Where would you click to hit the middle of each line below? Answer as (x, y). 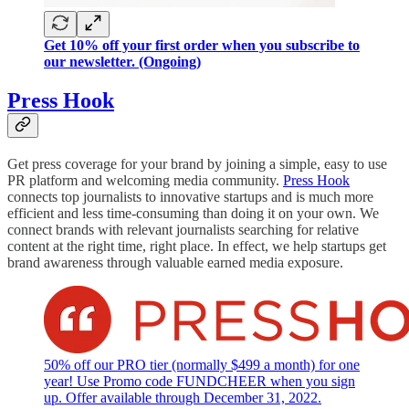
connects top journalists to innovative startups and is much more (190, 197)
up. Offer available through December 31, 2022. (183, 398)
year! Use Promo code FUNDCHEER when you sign (199, 382)
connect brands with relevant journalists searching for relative (183, 230)
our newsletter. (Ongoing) (122, 62)
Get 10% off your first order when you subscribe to (202, 46)
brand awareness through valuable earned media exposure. (175, 263)
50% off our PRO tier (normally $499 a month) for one (202, 365)
